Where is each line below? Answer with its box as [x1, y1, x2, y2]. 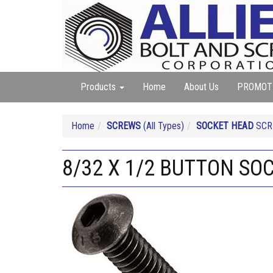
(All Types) [141, 120, 184, 132]
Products [80, 81, 118, 93]
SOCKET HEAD [196, 120, 253, 132]
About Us [184, 81, 219, 93]
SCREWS [107, 120, 141, 132]
